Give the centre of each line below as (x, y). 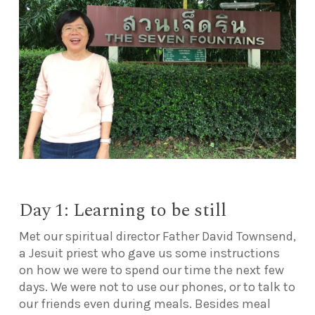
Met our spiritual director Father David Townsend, (157, 236)
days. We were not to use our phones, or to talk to (157, 287)
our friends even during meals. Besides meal (144, 303)
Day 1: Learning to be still (122, 210)
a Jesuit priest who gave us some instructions (149, 253)
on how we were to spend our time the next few (151, 270)
